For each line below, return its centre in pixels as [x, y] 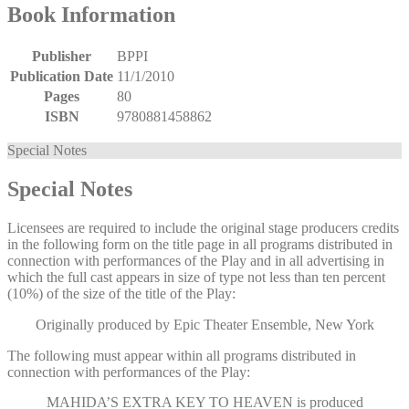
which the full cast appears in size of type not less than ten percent [196, 277]
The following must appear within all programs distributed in [182, 355]
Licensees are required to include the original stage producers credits [203, 227]
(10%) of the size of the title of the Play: [121, 293]
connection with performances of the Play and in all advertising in [196, 260]
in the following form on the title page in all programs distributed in [200, 244]
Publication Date [62, 77]
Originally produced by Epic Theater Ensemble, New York [204, 324]
